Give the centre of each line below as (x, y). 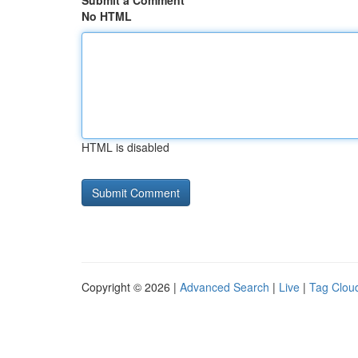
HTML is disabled (125, 147)
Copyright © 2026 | (131, 287)
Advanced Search (225, 287)
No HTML (107, 16)
